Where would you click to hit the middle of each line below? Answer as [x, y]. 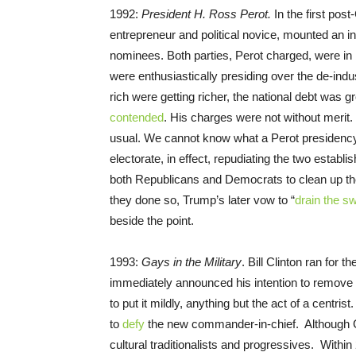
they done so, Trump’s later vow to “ [202, 200]
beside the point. [152, 221]
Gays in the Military [192, 262]
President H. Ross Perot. [208, 14]
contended [137, 118]
